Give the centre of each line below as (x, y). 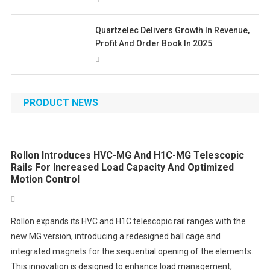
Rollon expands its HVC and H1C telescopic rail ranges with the (128, 221)
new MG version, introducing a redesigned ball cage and (115, 237)
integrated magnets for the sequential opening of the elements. (132, 252)
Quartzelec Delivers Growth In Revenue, (173, 30)
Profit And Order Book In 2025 (154, 44)
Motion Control (45, 180)
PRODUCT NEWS (60, 103)
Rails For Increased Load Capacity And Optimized (122, 168)
